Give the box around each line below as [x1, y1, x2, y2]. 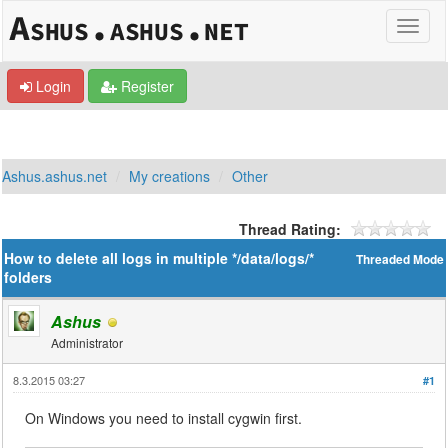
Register [117, 76, 174, 96]
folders [4, 267, 53, 287]
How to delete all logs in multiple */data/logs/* [4, 248, 315, 268]
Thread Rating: [238, 219, 341, 239]
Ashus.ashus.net [2, 166, 108, 186]
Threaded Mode [355, 251, 444, 268]
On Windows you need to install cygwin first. [25, 408, 303, 428]
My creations [129, 166, 211, 186]
